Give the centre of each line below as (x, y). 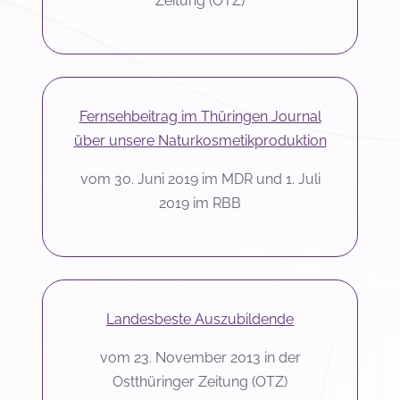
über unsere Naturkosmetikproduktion (200, 141)
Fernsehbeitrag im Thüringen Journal (200, 117)
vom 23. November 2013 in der (200, 358)
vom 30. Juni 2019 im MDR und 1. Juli (200, 179)
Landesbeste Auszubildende (200, 320)
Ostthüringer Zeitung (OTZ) (200, 382)
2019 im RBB (200, 204)
